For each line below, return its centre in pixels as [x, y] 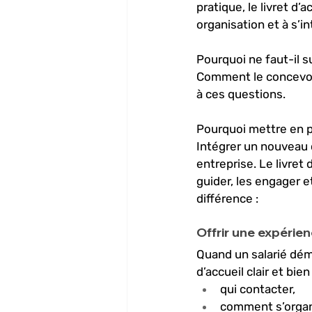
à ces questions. [242, 94]
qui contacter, [259, 289]
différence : [227, 199]
